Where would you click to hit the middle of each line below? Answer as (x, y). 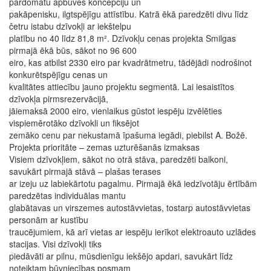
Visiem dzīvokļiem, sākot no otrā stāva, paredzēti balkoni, (119, 159)
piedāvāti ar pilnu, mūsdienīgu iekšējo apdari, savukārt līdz (121, 256)
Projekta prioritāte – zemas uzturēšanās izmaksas (106, 147)
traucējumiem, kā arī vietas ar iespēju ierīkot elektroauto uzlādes (132, 232)
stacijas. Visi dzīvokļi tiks (57, 244)
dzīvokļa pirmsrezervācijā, (60, 99)
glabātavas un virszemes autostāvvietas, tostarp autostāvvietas (130, 207)
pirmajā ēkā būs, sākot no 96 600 (74, 50)
